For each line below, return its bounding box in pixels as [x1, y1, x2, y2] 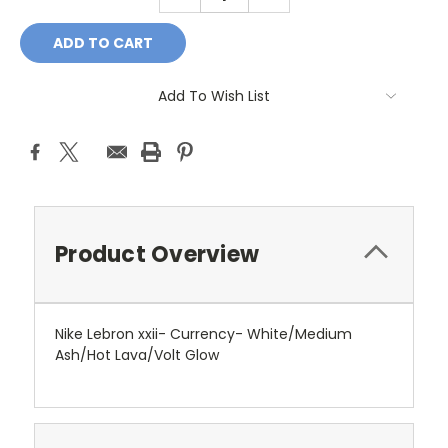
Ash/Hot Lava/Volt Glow [55, 344, 219, 365]
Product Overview [55, 238, 259, 270]
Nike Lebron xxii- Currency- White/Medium [55, 323, 352, 344]
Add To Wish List [158, 85, 270, 106]
